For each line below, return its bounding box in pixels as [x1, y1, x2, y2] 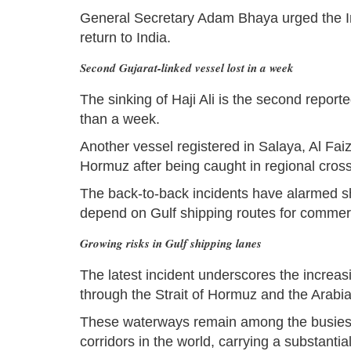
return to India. [80, 30, 171, 46]
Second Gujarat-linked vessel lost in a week [80, 60, 294, 77]
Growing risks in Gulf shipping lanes [80, 235, 262, 252]
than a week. [80, 111, 160, 128]
